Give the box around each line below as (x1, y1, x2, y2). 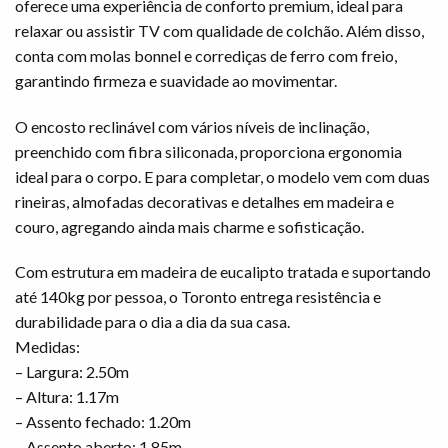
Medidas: (15, 337, 80, 357)
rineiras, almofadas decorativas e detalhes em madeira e (15, 191, 394, 211)
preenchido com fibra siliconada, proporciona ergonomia (15, 141, 402, 161)
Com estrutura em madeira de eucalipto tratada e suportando (15, 262, 431, 282)
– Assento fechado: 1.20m (15, 412, 191, 432)
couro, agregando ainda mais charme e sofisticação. (15, 216, 364, 236)
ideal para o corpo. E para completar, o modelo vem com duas (15, 166, 430, 186)
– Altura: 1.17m (15, 387, 119, 407)
